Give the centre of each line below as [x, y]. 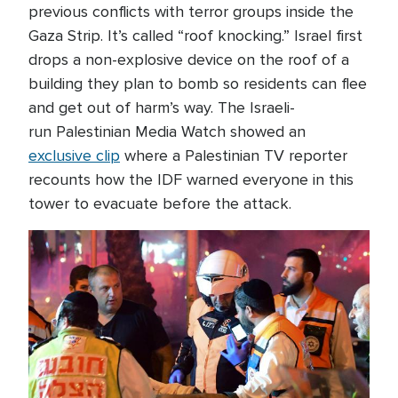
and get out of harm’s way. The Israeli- [162, 107]
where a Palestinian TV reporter [234, 155]
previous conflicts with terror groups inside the [191, 12]
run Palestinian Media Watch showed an [167, 131]
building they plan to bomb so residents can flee [198, 84]
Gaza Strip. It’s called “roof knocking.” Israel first [195, 36]
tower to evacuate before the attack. [160, 203]
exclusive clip [74, 155]
